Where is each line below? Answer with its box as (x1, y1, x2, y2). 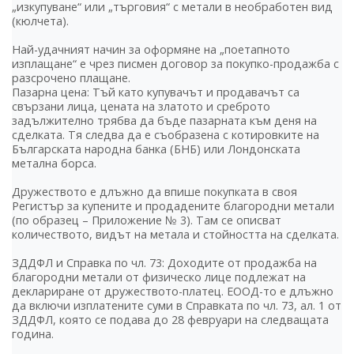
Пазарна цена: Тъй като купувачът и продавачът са (12, 85, 299, 100)
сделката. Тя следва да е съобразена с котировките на (12, 127, 319, 143)
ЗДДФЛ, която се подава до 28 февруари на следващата (12, 312, 329, 328)
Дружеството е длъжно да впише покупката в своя (12, 184, 297, 200)
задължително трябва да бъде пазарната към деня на (12, 113, 317, 129)
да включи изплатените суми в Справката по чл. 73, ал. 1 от (12, 298, 341, 314)
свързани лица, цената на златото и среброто (12, 99, 270, 115)
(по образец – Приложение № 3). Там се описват (12, 213, 281, 228)
